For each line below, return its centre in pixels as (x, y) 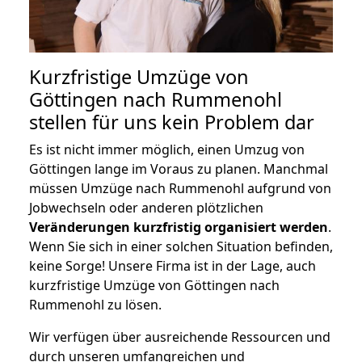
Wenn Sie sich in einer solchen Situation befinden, (181, 246)
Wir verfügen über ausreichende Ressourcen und (180, 337)
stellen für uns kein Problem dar (172, 122)
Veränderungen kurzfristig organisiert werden (179, 227)
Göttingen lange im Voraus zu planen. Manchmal (179, 168)
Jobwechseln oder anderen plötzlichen (146, 207)
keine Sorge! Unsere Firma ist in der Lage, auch (173, 265)
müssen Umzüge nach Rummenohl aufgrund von (180, 188)
